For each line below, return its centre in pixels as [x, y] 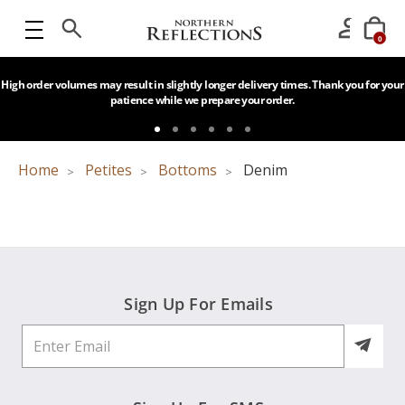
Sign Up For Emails [198, 304]
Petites [108, 170]
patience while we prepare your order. [202, 100]
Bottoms [188, 170]
